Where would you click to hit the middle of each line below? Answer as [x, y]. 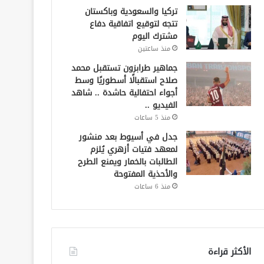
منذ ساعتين [154, 48]
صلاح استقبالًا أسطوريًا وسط [126, 80]
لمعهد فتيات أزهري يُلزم [133, 149]
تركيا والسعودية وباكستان [131, 11]
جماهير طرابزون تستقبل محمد [124, 68]
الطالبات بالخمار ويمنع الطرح [127, 161]
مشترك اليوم [154, 36]
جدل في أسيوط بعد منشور [128, 137]
